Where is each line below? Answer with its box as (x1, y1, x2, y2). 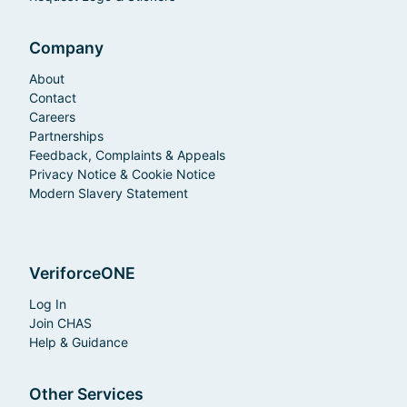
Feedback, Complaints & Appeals (29, 146, 225, 163)
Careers (29, 108, 75, 124)
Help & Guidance (29, 333, 128, 350)
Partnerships (29, 127, 104, 144)
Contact (29, 89, 76, 105)
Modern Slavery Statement (29, 184, 188, 201)
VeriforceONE (29, 263, 135, 283)
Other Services (29, 383, 144, 403)
